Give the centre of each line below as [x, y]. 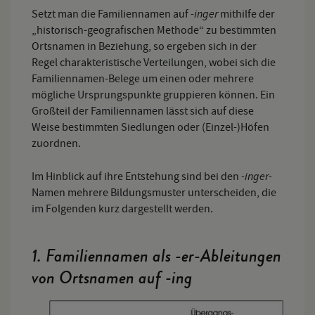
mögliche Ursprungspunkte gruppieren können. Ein [153, 95]
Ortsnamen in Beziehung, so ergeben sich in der [144, 46]
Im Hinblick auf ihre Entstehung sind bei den [136, 176]
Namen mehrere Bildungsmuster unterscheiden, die [154, 193]
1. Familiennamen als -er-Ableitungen [156, 256]
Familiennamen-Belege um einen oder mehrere [143, 79]
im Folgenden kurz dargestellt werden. [122, 209]
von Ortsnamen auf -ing [112, 278]
